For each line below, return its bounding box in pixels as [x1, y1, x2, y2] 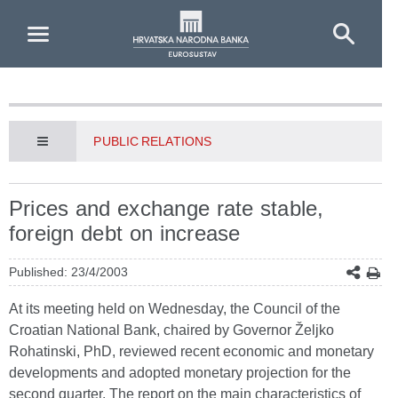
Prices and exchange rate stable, [9, 196, 324, 220]
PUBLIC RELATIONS [93, 134, 211, 148]
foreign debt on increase [9, 221, 241, 245]
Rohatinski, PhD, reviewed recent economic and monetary [9, 344, 374, 359]
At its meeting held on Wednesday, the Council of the [9, 301, 340, 316]
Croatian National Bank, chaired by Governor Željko [9, 322, 334, 338]
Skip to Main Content [6, 9, 138, 24]
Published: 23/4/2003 [9, 265, 128, 279]
